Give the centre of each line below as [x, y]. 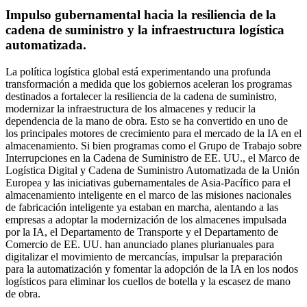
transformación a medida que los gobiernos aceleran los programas [149, 84]
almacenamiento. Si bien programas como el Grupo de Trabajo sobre [153, 146]
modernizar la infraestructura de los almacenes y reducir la [131, 109]
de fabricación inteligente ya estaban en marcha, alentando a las [142, 207]
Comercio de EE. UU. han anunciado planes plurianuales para [140, 244]
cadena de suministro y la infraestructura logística [145, 30]
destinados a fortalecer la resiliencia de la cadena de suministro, [141, 96]
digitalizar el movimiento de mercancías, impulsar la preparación [144, 257]
